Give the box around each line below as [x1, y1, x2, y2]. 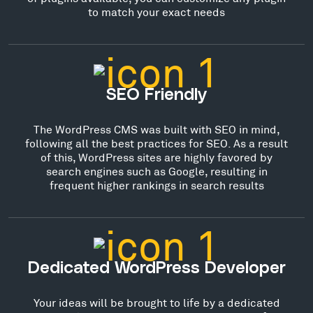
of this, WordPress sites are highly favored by [41, 150, 272, 163]
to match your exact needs [88, 4, 225, 18]
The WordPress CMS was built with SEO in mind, [33, 122, 280, 136]
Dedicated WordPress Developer [27, 259, 286, 277]
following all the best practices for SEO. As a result [25, 136, 288, 150]
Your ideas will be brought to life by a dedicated [33, 295, 280, 309]
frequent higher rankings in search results [49, 177, 264, 191]
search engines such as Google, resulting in [45, 163, 268, 177]
